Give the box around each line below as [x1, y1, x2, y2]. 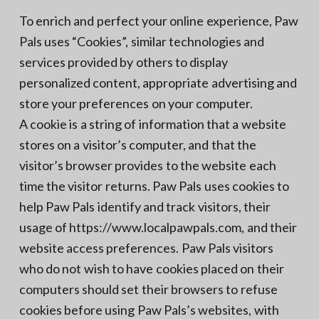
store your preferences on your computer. [19, 95, 253, 111]
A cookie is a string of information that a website [19, 115, 286, 132]
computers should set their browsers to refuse [19, 281, 278, 297]
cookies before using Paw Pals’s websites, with [19, 301, 279, 318]
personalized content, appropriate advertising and [19, 74, 298, 90]
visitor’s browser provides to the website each [19, 157, 276, 173]
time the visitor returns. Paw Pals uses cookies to [19, 177, 290, 194]
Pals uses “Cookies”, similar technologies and [19, 33, 265, 49]
